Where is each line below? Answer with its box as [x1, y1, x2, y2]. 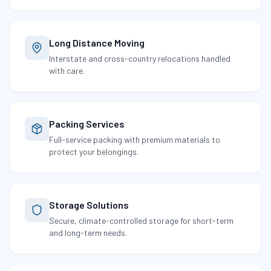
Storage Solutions [49, 199, 129, 211]
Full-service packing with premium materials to [49, 134, 220, 145]
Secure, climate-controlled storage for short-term [49, 215, 233, 226]
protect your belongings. [49, 146, 139, 157]
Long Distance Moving [49, 37, 145, 48]
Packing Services [49, 118, 125, 129]
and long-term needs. [49, 227, 127, 238]
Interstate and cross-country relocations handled [49, 53, 230, 64]
